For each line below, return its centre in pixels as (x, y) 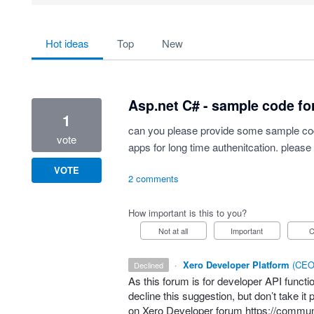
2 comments (153, 178)
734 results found (73, 35)
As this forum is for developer (196, 281)
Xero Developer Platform (237, 265)
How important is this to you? (187, 213)
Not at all (176, 231)
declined (152, 265)
